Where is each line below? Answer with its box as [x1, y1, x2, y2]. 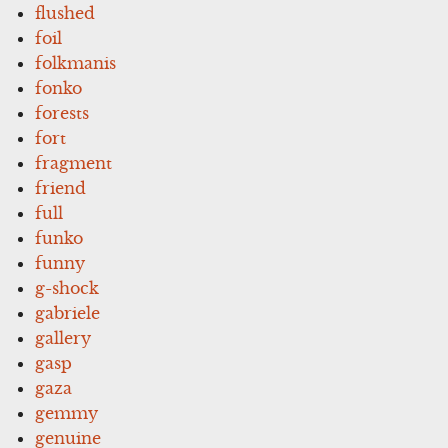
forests [35, 102, 90, 123]
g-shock [35, 277, 100, 298]
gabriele [35, 302, 101, 323]
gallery [35, 327, 92, 348]
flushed [35, 2, 96, 23]
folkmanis [35, 52, 117, 73]
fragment [35, 152, 113, 173]
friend [35, 177, 87, 198]
